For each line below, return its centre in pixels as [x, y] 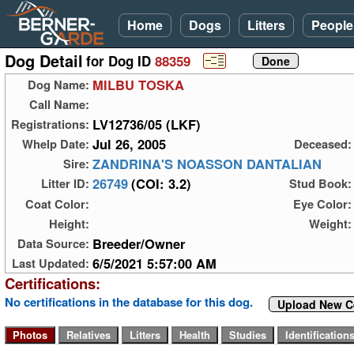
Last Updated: [51, 263]
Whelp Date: [56, 144]
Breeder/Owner [139, 243]
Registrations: [50, 124]
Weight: [330, 223]
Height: [69, 223]
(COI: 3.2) [161, 184]
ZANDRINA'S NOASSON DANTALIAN [207, 164]
